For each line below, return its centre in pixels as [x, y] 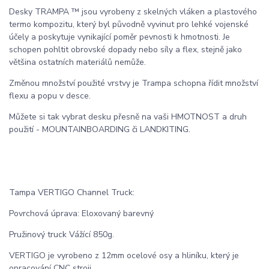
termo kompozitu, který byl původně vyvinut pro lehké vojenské [129, 25]
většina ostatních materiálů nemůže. [77, 62]
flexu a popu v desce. [50, 96]
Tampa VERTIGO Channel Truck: [73, 193]
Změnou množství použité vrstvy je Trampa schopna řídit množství [134, 83]
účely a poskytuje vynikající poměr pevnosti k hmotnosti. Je [119, 37]
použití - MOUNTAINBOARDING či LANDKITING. [101, 130]
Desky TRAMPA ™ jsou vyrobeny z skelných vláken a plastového [133, 12]
